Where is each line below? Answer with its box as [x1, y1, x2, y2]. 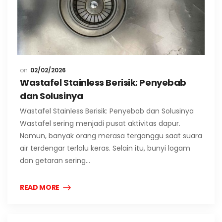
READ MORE [20, 182, 59, 193]
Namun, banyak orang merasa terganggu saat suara [20, 131, 202, 141]
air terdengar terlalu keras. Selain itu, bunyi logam [20, 143, 190, 154]
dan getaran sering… [20, 156, 90, 166]
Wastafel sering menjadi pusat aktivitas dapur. [20, 118, 180, 129]
